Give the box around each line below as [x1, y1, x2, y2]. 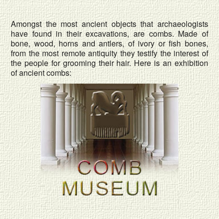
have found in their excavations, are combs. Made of [11, 28, 208, 40]
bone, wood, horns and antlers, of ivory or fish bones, [11, 38, 208, 49]
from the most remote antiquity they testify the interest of [11, 47, 208, 59]
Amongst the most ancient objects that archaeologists [11, 18, 208, 30]
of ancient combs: [11, 67, 72, 79]
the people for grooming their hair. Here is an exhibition [11, 57, 208, 69]
